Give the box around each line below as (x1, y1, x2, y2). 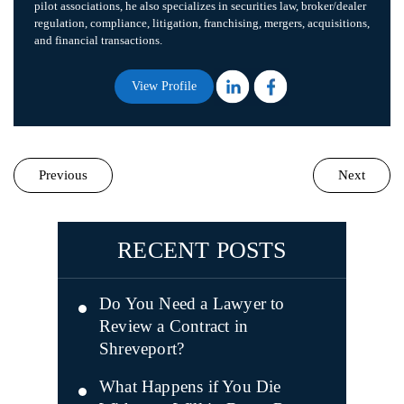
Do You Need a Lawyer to (99, 294, 285, 313)
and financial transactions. (34, 33, 162, 47)
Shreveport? (99, 339, 185, 358)
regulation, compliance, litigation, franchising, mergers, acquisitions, (34, 16, 370, 30)
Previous (39, 168, 87, 182)
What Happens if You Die (99, 377, 281, 396)
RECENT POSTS (117, 237, 287, 263)
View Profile (132, 79, 197, 93)
